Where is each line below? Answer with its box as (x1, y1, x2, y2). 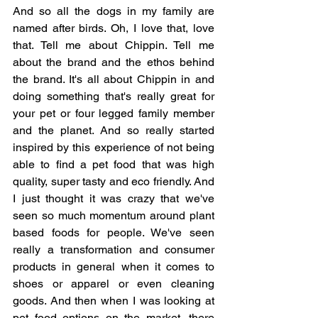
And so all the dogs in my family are (13, 4, 214, 18)
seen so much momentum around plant (13, 208, 214, 222)
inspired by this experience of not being (13, 140, 214, 154)
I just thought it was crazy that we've (13, 191, 214, 205)
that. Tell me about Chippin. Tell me (13, 38, 214, 52)
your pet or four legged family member (13, 106, 214, 120)
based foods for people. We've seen (13, 225, 214, 239)
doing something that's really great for (13, 89, 214, 103)
